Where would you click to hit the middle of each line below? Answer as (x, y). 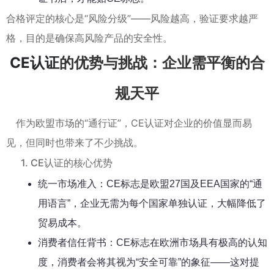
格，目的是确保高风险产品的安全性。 (89, 38)
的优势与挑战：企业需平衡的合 (162, 62)
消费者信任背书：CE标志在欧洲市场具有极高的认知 (153, 242)
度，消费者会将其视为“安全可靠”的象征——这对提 (149, 262)
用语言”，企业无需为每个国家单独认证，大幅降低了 (152, 203)
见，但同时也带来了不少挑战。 (75, 142)
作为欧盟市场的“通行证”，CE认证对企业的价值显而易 (134, 123)
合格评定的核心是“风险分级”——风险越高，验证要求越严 (132, 18)
